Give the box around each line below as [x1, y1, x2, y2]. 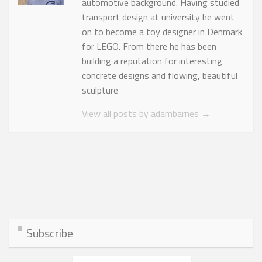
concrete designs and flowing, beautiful [82, 68, 237, 83]
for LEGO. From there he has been [82, 39, 216, 54]
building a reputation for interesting [82, 54, 222, 68]
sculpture [82, 83, 118, 98]
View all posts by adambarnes [82, 106, 201, 121]
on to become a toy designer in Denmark [82, 25, 242, 39]
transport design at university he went [82, 10, 235, 25]
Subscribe [26, 224, 73, 243]
